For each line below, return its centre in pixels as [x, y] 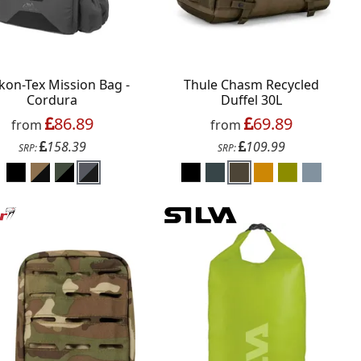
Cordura [52, 100]
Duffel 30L [252, 100]
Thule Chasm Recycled [252, 84]
